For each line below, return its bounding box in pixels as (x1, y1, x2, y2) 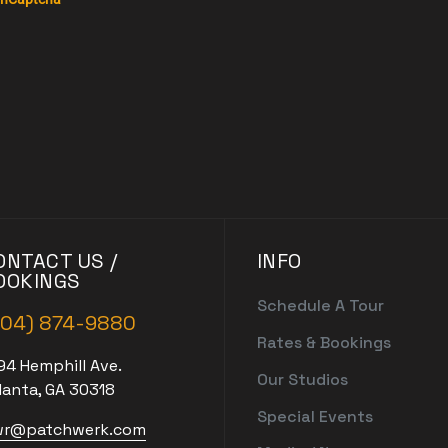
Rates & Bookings (256, 332, 391, 354)
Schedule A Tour (256, 295, 384, 317)
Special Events (256, 405, 373, 427)
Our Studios (256, 368, 348, 390)
